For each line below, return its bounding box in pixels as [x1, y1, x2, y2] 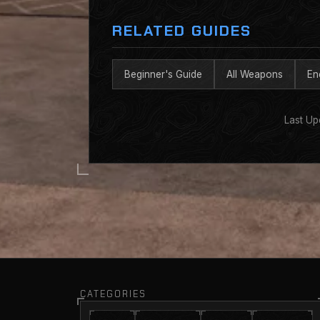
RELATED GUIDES [112, 21, 251, 40]
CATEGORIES [80, 288, 146, 300]
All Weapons [226, 69, 283, 80]
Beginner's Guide [124, 69, 202, 80]
